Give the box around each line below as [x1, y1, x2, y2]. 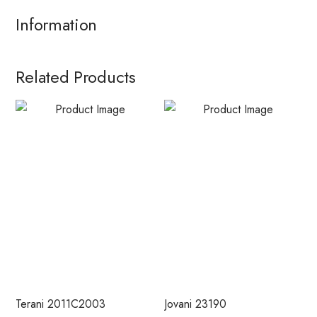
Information [16, 12, 98, 37]
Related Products [16, 64, 136, 89]
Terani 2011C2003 [16, 296, 106, 312]
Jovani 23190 [164, 296, 226, 312]
